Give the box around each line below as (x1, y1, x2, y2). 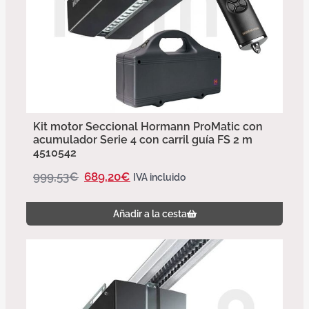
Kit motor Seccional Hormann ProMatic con (33, 119, 263, 133)
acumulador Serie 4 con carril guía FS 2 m (33, 132, 252, 146)
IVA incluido (133, 171, 186, 183)
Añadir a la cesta (112, 208, 187, 219)
